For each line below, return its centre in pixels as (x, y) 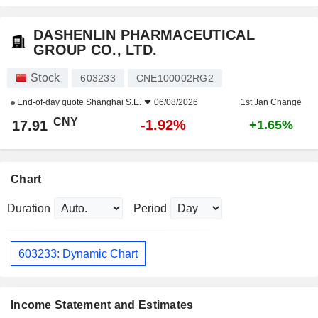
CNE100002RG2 (175, 78)
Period (150, 209)
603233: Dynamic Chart (78, 253)
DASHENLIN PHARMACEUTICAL (144, 35)
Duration (29, 209)
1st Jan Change (271, 103)
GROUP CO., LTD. (95, 50)
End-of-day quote (50, 103)
